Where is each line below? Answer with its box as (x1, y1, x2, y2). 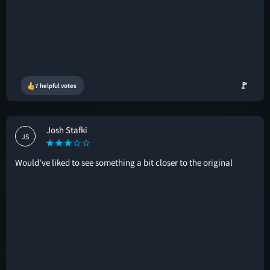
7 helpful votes (35, 81, 77, 90)
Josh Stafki (46, 124, 87, 136)
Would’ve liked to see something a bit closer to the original (15, 157, 233, 168)
